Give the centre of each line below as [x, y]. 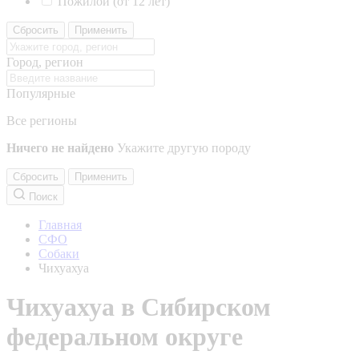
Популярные [41, 93]
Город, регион [45, 62]
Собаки [59, 254]
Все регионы [42, 121]
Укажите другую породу [184, 148]
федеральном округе [125, 337]
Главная [60, 225]
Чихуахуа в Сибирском [139, 307]
